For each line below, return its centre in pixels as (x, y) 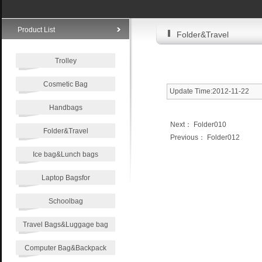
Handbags (65, 108)
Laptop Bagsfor (65, 178)
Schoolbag (65, 201)
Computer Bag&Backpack (65, 248)
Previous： (188, 137)
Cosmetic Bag (65, 84)
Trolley (65, 61)
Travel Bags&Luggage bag (65, 225)
